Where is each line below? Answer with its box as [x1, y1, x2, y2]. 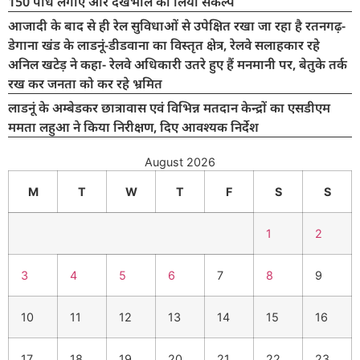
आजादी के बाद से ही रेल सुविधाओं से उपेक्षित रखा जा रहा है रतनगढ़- [8, 17, 346, 35]
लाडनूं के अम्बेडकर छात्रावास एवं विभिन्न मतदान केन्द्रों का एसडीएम [8, 99, 330, 117]
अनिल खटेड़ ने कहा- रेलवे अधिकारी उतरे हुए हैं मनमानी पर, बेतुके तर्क [8, 55, 347, 74]
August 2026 [145, 155, 215, 170]
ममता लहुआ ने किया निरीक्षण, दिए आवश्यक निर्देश [8, 118, 259, 137]
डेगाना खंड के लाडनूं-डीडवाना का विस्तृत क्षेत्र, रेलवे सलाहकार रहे [8, 36, 320, 55]
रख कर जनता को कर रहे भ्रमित [8, 75, 162, 93]
